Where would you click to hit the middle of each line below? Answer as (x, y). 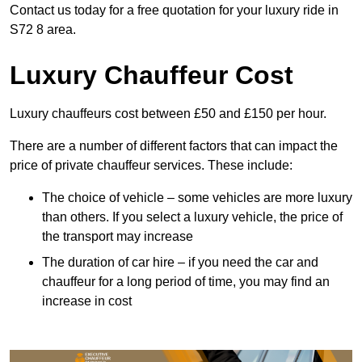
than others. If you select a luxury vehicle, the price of (192, 217)
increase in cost (87, 301)
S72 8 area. (43, 30)
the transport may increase (118, 237)
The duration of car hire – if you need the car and (180, 263)
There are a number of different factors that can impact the (174, 146)
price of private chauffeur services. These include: (151, 166)
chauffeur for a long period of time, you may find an (186, 282)
